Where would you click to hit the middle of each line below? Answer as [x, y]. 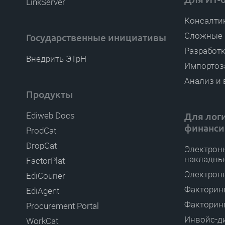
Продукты [49, 94]
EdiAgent [43, 191]
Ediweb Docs [50, 116]
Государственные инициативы [96, 38]
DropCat [41, 146]
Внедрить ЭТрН [56, 59]
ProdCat [41, 131]
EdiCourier [46, 176]
